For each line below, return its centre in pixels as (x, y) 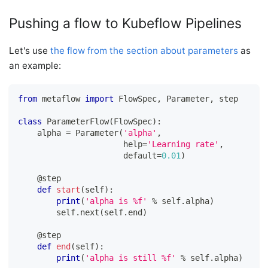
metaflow (61, 99)
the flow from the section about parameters (144, 50)
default (88, 156)
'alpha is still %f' (131, 258)
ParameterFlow (78, 122)
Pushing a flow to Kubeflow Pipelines (126, 23)
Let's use (30, 50)
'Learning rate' (183, 144)
